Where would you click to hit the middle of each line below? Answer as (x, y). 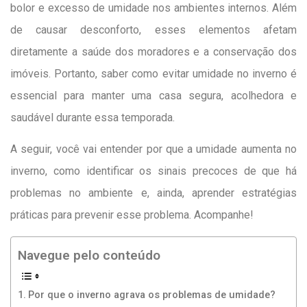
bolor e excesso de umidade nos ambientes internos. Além (153, 8)
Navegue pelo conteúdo (89, 256)
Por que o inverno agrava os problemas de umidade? (151, 295)
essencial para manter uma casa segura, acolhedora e (153, 96)
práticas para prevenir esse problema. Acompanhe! (133, 215)
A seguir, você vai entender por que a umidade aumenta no (153, 149)
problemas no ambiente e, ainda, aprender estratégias (153, 193)
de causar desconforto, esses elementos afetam (153, 30)
